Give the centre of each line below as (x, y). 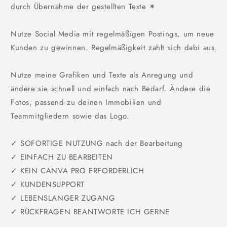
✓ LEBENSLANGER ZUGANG (63, 198)
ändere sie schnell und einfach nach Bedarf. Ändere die (111, 88)
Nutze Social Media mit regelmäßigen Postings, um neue (112, 34)
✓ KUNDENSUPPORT (48, 184)
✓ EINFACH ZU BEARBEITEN (62, 157)
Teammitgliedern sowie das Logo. (70, 116)
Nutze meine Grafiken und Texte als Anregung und (102, 75)
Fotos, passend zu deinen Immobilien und (86, 102)
